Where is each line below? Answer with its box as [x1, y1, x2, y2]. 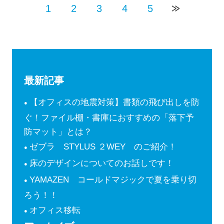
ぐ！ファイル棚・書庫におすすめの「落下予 [23, 113, 194, 123]
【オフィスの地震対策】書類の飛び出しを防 [29, 97, 200, 107]
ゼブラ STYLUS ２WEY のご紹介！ [29, 142, 177, 152]
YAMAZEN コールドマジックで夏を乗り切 [29, 175, 197, 185]
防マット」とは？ [23, 127, 92, 137]
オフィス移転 [29, 205, 81, 215]
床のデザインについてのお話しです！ [29, 158, 174, 168]
